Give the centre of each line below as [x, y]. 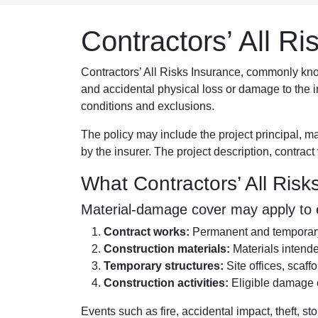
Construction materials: [167, 249]
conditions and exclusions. [148, 106]
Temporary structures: [164, 266]
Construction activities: [166, 283]
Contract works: [147, 232]
